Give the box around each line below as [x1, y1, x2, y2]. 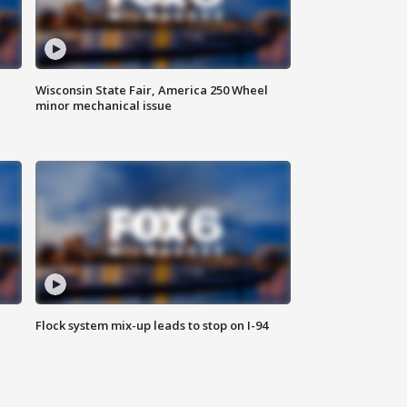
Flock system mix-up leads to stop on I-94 [35, 317, 269, 334]
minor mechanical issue [35, 97, 173, 114]
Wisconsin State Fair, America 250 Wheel [35, 82, 269, 99]
